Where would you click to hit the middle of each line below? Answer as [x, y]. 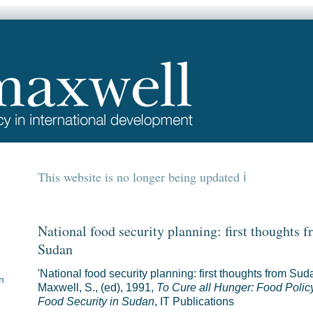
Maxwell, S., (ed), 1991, [97, 287]
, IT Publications [194, 301]
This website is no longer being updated [140, 177]
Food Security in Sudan [96, 301]
